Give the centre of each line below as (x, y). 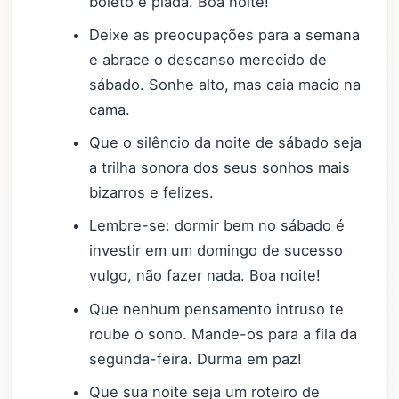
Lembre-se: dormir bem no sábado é (217, 226)
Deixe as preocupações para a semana (225, 35)
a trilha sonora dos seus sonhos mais (220, 168)
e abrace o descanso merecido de (208, 60)
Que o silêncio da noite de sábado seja (226, 143)
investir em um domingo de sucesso (216, 251)
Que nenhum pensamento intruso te (217, 309)
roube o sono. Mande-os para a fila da (224, 334)
